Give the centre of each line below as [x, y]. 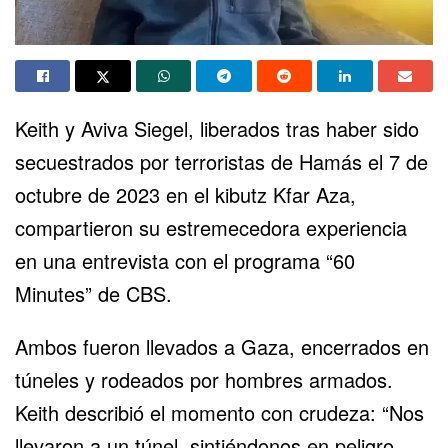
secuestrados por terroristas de [157, 161]
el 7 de [395, 161]
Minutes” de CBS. [93, 293]
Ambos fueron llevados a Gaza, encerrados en [222, 346]
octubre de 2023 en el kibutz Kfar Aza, [185, 194]
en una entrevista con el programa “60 [185, 260]
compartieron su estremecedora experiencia [211, 227]
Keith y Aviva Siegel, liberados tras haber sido [217, 128]
